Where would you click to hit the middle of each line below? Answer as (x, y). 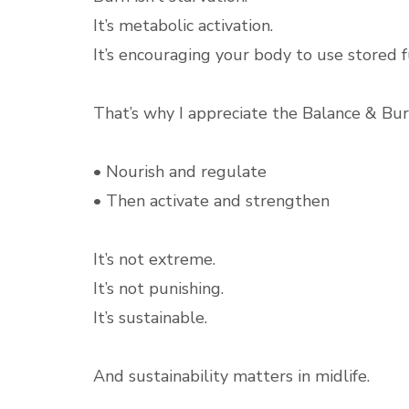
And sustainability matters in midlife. (231, 376)
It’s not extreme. (154, 259)
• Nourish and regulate (180, 172)
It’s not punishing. (158, 288)
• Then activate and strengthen (211, 201)
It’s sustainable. (150, 318)
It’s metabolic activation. (183, 26)
